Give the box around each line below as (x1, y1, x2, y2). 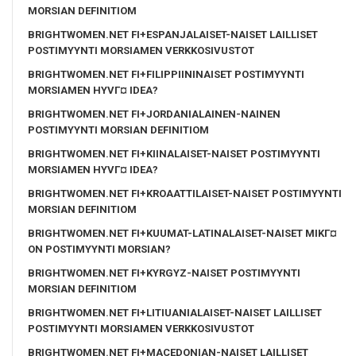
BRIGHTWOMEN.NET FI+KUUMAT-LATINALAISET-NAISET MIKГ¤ (28, 226, 337, 239)
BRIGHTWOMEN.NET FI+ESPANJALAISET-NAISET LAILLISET (28, 28, 318, 41)
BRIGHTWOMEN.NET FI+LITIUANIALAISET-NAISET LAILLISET (28, 306, 322, 319)
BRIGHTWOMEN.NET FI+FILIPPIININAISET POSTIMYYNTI (28, 68, 304, 80)
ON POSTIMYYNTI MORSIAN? (28, 242, 171, 255)
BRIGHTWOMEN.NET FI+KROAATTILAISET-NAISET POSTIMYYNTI (28, 187, 342, 199)
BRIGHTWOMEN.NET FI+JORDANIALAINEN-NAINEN (28, 107, 281, 120)
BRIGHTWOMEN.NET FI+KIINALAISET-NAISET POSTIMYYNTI (28, 147, 320, 160)
